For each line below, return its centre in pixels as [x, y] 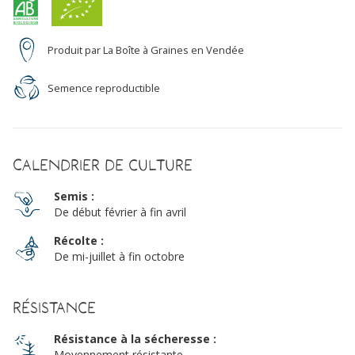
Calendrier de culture [103, 165]
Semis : [74, 197]
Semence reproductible [104, 88]
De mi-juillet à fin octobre [119, 257]
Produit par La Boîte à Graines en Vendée [146, 50]
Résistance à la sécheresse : [135, 339]
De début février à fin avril [120, 212]
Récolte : [79, 241]
